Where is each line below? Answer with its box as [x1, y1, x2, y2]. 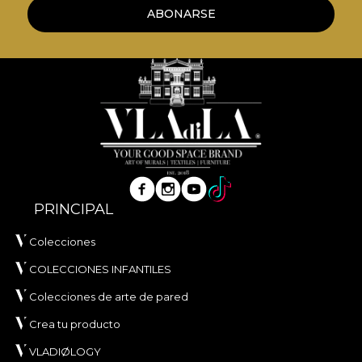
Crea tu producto [29, 318, 120, 331]
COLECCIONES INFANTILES [29, 263, 171, 276]
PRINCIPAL [34, 200, 113, 219]
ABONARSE [146, 6, 216, 22]
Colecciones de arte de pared [29, 290, 188, 304]
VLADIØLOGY [29, 345, 101, 359]
